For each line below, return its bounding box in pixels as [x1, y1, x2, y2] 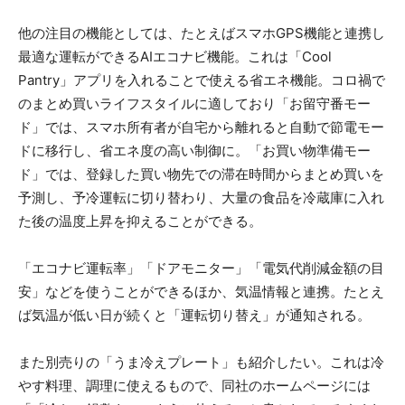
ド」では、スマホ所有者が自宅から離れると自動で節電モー [18, 118, 384, 136]
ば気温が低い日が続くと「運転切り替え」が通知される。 [18, 306, 371, 324]
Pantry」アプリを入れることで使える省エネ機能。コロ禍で [18, 71, 385, 89]
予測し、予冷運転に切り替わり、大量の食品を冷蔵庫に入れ [18, 188, 384, 206]
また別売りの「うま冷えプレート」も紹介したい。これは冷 [18, 353, 384, 371]
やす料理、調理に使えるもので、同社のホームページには [18, 376, 371, 394]
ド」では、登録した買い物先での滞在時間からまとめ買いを [18, 165, 384, 183]
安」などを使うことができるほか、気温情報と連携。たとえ [18, 282, 384, 300]
